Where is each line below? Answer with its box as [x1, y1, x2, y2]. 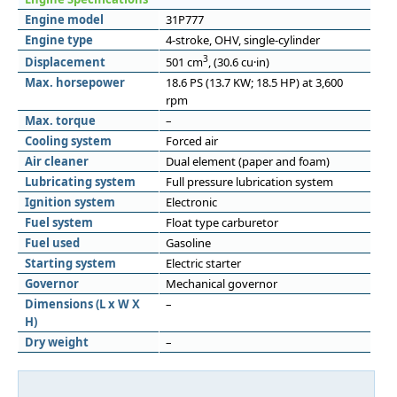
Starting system [25, 255, 116, 271]
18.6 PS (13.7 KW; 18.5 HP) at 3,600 [166, 74, 343, 90]
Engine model [25, 12, 104, 27]
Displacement [25, 54, 105, 70]
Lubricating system [25, 174, 136, 190]
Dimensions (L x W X [25, 296, 140, 312]
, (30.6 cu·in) [208, 54, 269, 71]
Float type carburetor [166, 214, 278, 230]
